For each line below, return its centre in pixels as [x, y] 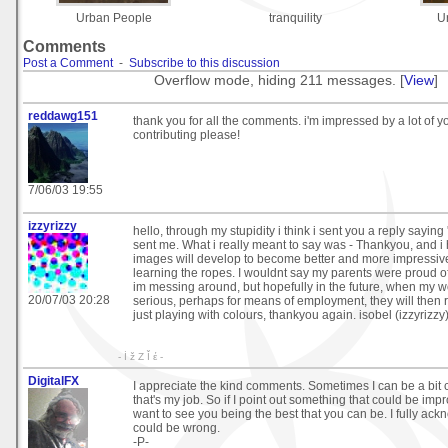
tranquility [295, 17]
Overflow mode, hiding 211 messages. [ [278, 79]
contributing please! [186, 135]
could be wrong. [176, 428]
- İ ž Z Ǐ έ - [140, 357]
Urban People [113, 17]
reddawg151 [63, 116]
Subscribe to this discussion [204, 62]
